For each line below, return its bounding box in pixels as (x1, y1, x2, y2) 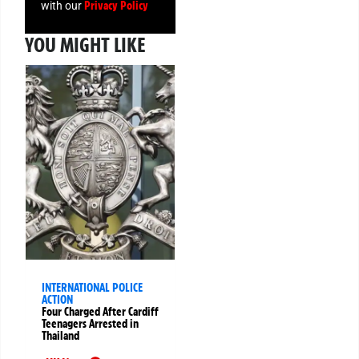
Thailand (42, 329, 79, 344)
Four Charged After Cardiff (42, 305, 159, 320)
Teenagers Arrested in (42, 317, 139, 332)
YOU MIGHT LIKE (25, 32, 146, 58)
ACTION (42, 292, 73, 308)
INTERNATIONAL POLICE (42, 280, 143, 296)
